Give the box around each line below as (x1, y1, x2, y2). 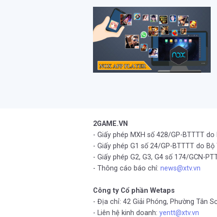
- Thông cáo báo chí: (93, 164, 160, 172)
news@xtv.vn (160, 164, 201, 172)
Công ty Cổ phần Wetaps (93, 186, 175, 195)
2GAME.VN (93, 120, 128, 128)
